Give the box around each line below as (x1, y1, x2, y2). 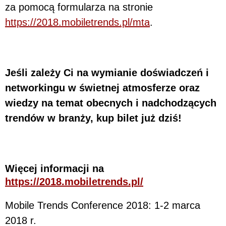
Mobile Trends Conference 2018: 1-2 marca (5, 199, 200, 211)
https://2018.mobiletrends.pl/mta (5, 16, 150, 28)
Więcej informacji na (5, 162, 104, 174)
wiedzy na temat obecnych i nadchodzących (5, 97, 216, 108)
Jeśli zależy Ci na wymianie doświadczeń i (5, 67, 209, 78)
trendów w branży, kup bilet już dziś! (5, 112, 182, 124)
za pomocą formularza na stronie (5, 1, 153, 13)
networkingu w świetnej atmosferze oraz (5, 82, 200, 93)
